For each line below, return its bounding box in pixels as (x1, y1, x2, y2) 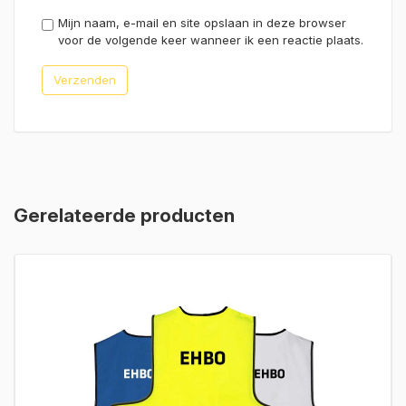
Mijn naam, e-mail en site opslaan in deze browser (58, 14, 346, 30)
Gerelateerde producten (14, 203, 235, 227)
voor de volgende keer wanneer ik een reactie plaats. (58, 32, 363, 47)
